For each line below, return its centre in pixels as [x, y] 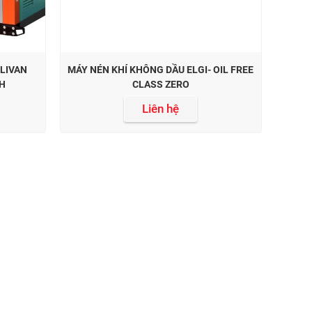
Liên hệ [161, 108]
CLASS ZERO [161, 84]
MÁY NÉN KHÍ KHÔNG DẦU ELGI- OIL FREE [161, 69]
